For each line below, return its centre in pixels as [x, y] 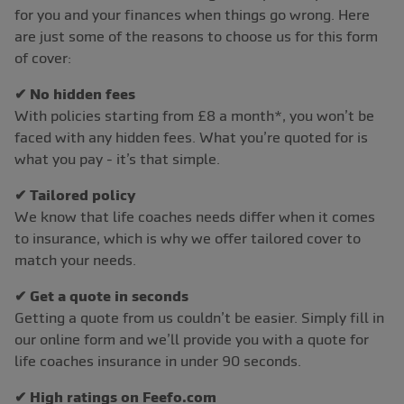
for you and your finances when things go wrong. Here [192, 15]
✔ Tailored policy [75, 195]
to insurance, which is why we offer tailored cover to [188, 239]
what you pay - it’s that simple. [117, 159]
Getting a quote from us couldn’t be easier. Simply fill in [199, 318]
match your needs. [75, 260]
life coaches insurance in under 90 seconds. [158, 361]
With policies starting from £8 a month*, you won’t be [194, 116]
